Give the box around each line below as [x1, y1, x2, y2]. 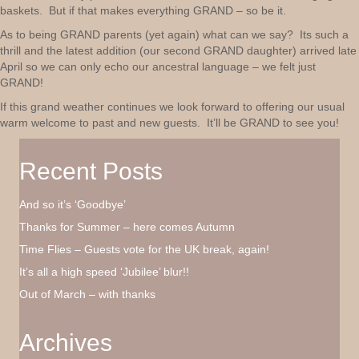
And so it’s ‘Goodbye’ [19, 198, 126, 211]
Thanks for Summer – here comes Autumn [19, 220, 235, 233]
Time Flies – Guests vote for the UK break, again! [19, 243, 269, 256]
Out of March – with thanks [19, 288, 155, 301]
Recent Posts [19, 158, 163, 184]
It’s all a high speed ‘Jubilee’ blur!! [19, 265, 189, 278]
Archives [19, 329, 112, 356]
